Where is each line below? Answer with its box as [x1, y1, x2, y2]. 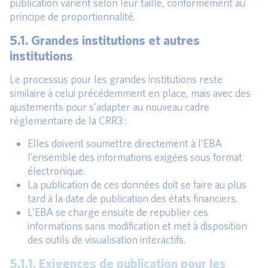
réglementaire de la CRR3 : [10, 114, 126, 127]
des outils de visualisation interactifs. [28, 233, 185, 246]
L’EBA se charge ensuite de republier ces [28, 206, 208, 219]
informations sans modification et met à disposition [28, 220, 247, 233]
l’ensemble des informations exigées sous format [28, 151, 242, 164]
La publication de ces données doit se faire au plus [28, 178, 246, 191]
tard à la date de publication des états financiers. [28, 192, 237, 205]
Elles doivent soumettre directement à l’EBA [28, 137, 222, 150]
